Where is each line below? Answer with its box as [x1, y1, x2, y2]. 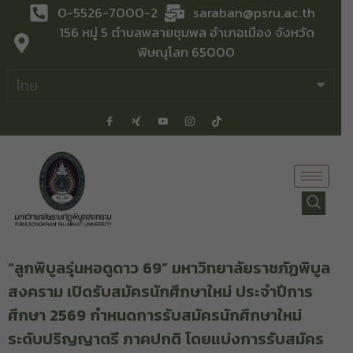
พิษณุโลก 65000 [138, 42, 236, 62]
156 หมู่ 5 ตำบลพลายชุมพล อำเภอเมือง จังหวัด [58, 22, 314, 43]
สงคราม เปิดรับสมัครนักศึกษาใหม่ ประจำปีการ [8, 280, 313, 304]
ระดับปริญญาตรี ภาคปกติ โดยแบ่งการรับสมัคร [8, 327, 324, 351]
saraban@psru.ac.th [193, 2, 316, 23]
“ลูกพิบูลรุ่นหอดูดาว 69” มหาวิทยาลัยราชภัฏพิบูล [8, 256, 330, 281]
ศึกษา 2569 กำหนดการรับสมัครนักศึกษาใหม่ [8, 303, 302, 328]
